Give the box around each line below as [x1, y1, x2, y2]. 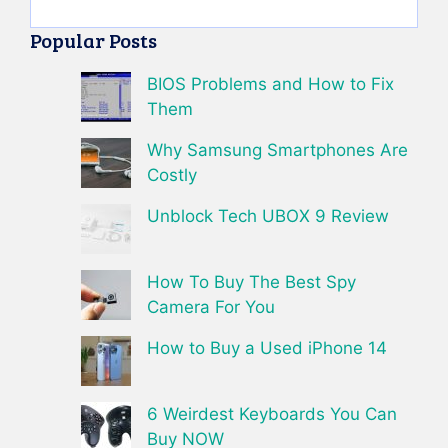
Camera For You [147, 296, 275, 317]
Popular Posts [30, 25, 157, 54]
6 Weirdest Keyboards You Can [147, 403, 397, 424]
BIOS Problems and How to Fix [147, 73, 394, 94]
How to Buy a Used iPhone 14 [147, 337, 387, 358]
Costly [147, 164, 197, 185]
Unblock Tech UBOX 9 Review [147, 205, 389, 226]
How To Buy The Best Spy [147, 271, 356, 292]
